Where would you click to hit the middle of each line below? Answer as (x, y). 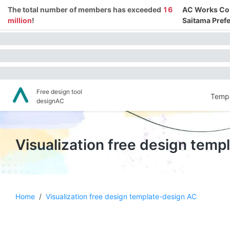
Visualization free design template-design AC (121, 196)
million (20, 20)
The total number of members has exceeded (85, 9)
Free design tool (59, 91)
